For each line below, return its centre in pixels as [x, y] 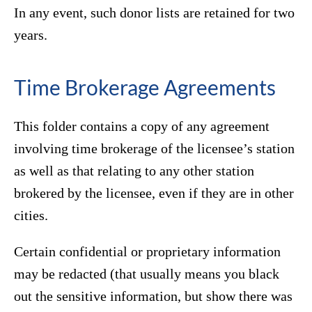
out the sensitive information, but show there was [153, 296]
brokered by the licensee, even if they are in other [154, 193]
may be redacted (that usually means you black [147, 274]
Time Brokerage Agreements [145, 87]
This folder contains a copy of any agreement [142, 126]
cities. [31, 216]
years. [31, 35]
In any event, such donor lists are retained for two [154, 13]
